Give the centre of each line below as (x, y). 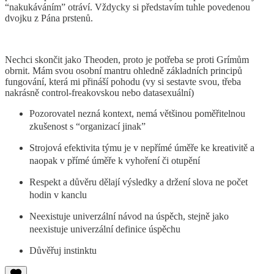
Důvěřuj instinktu (63, 250)
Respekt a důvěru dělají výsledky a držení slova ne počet (139, 182)
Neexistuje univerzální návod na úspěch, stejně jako (129, 216)
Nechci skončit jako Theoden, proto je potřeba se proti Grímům (127, 59)
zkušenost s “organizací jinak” (91, 126)
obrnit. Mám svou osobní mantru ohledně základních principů (124, 70)
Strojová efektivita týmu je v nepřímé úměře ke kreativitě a (142, 147)
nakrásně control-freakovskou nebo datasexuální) (99, 92)
